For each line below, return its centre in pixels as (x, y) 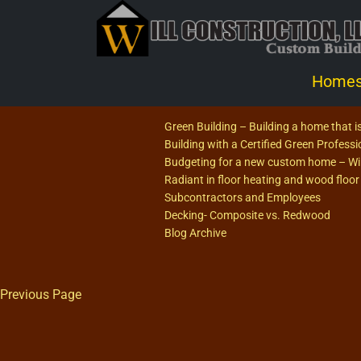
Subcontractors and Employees (243, 197)
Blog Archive (196, 233)
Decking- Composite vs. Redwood (248, 215)
